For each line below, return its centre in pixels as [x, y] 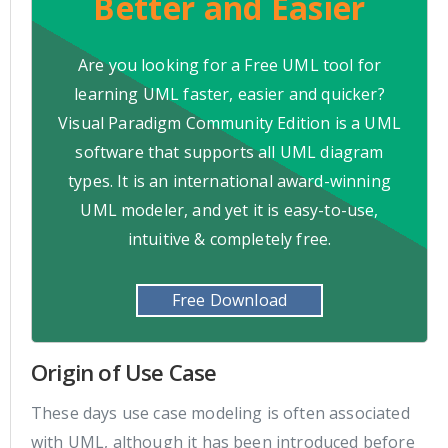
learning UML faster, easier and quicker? [229, 94]
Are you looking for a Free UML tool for [229, 65]
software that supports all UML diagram [229, 152]
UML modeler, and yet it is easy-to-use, [229, 210]
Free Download [229, 299]
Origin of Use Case [124, 372]
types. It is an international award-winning [229, 181]
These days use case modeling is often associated [220, 412]
